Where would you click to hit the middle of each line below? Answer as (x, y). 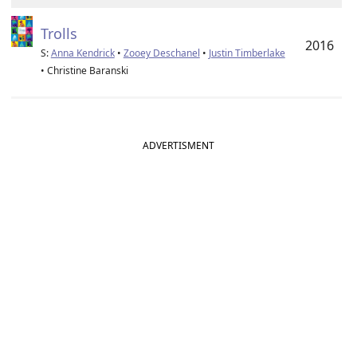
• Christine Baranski (84, 71)
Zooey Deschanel (161, 53)
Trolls (59, 33)
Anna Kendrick (82, 53)
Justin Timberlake (247, 53)
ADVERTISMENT (178, 145)
